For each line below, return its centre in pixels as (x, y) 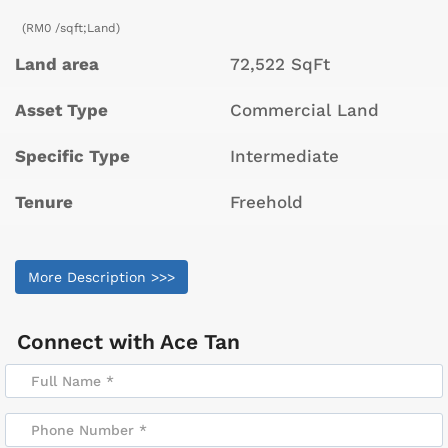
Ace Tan (200, 342)
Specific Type (72, 156)
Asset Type (61, 110)
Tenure (44, 202)
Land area (57, 64)
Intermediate (284, 156)
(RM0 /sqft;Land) (71, 28)
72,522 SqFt (280, 64)
